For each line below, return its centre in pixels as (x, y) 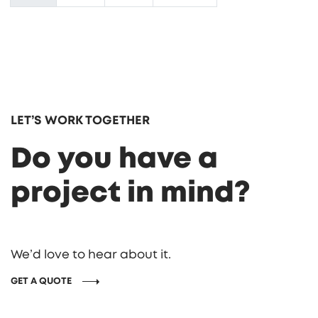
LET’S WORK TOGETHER (80, 121)
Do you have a (114, 159)
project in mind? (131, 193)
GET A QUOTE (41, 282)
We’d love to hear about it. (91, 255)
